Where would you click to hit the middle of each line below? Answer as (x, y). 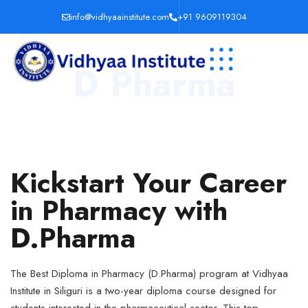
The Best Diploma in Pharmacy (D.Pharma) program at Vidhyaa (149, 274)
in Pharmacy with (119, 210)
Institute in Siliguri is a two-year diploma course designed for (143, 291)
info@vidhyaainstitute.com (119, 17)
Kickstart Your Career (148, 183)
